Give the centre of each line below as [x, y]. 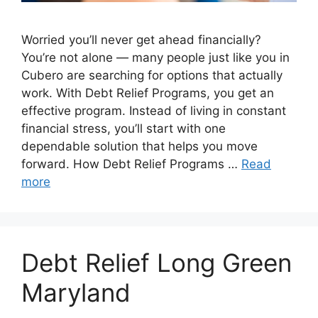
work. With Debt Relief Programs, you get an [148, 93]
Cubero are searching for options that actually [152, 76]
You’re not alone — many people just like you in [155, 58]
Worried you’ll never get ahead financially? [141, 40]
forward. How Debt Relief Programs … [131, 164]
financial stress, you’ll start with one [124, 129]
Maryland [76, 293]
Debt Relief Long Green [157, 263]
